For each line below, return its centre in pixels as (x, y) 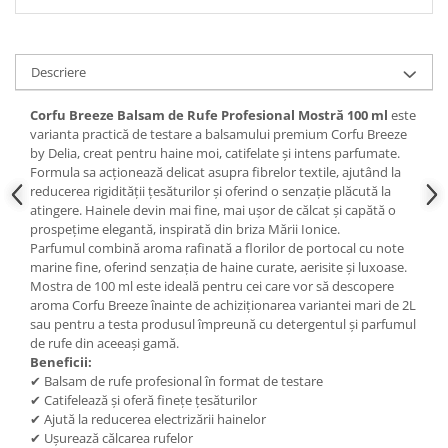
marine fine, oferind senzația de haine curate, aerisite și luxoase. (218, 267)
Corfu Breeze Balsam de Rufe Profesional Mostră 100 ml (209, 115)
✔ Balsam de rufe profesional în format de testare (176, 381)
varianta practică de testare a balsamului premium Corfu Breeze (218, 134)
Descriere (58, 72)
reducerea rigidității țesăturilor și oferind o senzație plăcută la (210, 191)
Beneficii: (61, 362)
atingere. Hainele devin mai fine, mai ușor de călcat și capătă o (213, 210)
